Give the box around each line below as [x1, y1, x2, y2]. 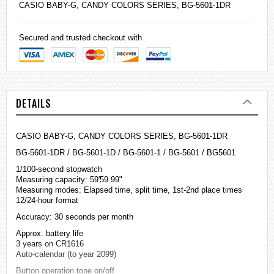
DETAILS [16, 96, 51, 111]
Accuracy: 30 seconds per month [16, 212, 133, 222]
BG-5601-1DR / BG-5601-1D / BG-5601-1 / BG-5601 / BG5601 [16, 148, 235, 158]
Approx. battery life [16, 229, 83, 239]
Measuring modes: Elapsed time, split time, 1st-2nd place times [16, 185, 242, 195]
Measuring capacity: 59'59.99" [16, 175, 122, 185]
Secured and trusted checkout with [19, 33, 142, 43]
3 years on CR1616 [16, 239, 84, 249]
